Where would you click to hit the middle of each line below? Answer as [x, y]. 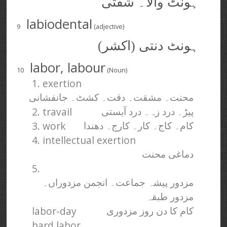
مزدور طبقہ [170, 197]
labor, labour [68, 67]
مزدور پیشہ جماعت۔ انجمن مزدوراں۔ [118, 182]
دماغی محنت [168, 154]
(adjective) [108, 26]
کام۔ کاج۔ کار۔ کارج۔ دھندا [139, 126]
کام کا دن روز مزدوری [150, 211]
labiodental [60, 24]
